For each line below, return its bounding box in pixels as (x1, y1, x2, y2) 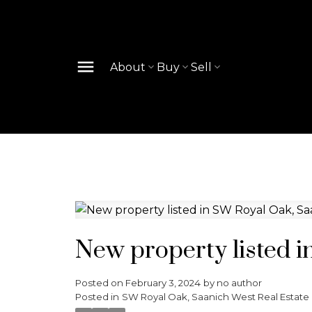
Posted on (75, 276, 125, 288)
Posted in (75, 290, 119, 302)
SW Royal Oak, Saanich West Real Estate (121, 290, 309, 302)
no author (216, 276, 262, 288)
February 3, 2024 (125, 276, 201, 288)
